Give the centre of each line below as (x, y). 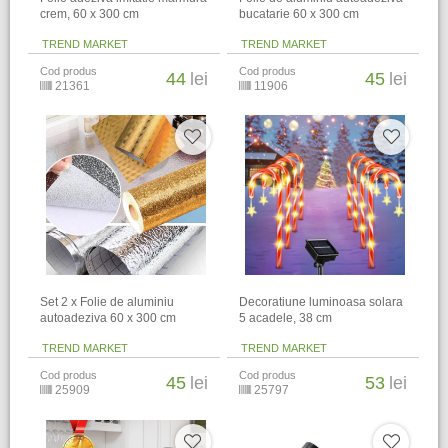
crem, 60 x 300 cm (90, 13)
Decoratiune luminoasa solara (321, 302)
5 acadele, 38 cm (286, 318)
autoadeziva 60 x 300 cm (108, 318)
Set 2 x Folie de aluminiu (107, 302)
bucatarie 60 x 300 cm (299, 13)
